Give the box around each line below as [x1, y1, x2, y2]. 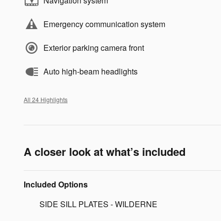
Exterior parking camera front [43, 42, 144, 54]
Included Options [24, 179, 88, 190]
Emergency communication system [43, 18, 165, 30]
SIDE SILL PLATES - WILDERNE [39, 198, 157, 210]
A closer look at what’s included [24, 144, 185, 160]
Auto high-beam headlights [43, 66, 138, 77]
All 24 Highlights [24, 95, 68, 104]
